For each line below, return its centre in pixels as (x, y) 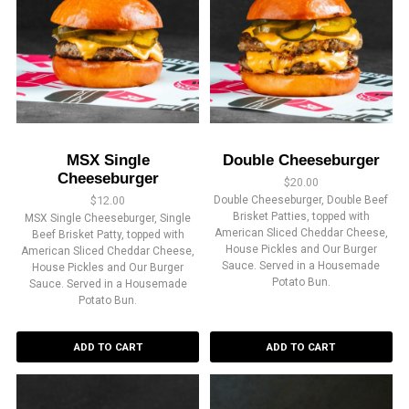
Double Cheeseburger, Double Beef (301, 199)
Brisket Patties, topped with (301, 216)
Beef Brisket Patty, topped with (108, 234)
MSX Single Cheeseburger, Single (108, 218)
